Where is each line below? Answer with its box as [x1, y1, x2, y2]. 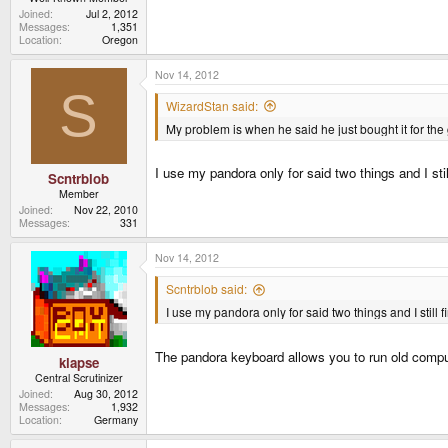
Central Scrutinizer [34, 369, 123, 385]
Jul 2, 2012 [86, 5, 138, 21]
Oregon [102, 31, 138, 47]
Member [58, 186, 99, 202]
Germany [94, 411, 138, 427]
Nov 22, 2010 [74, 202, 138, 218]
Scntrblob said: [166, 280, 247, 298]
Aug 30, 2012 [74, 385, 138, 401]
